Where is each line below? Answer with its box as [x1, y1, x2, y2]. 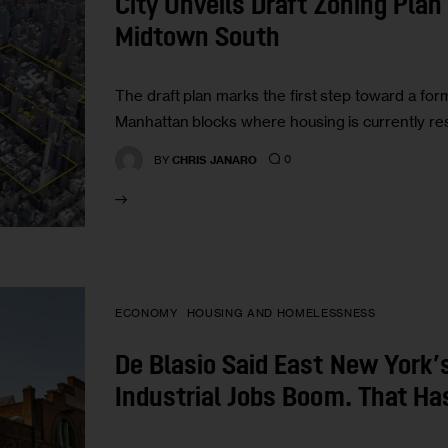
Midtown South [115, 26, 281, 54]
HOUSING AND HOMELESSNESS [186, 306, 376, 321]
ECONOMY [115, 306, 178, 321]
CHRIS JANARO [172, 152, 258, 167]
